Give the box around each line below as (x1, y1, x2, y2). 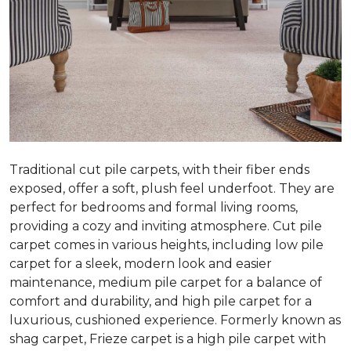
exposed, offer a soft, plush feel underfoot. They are (9, 180, 335, 196)
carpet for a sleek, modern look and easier (9, 255, 272, 271)
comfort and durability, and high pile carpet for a (9, 293, 312, 309)
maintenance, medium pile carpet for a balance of (9, 274, 322, 290)
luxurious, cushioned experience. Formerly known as (9, 312, 341, 327)
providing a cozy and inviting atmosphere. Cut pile (9, 218, 322, 233)
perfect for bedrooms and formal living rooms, (9, 199, 298, 215)
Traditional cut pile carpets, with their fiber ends (9, 161, 309, 177)
